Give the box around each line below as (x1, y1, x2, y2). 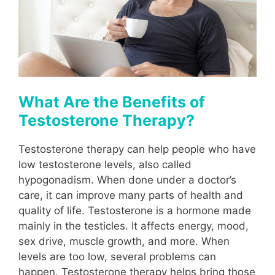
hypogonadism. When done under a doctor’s (18, 173, 236, 186)
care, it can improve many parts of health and (18, 188, 243, 201)
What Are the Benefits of (18, 92, 205, 111)
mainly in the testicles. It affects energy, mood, (18, 219, 249, 232)
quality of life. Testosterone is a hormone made (18, 204, 251, 217)
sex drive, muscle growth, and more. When (18, 234, 230, 247)
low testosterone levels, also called (18, 158, 192, 171)
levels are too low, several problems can (18, 250, 216, 263)
